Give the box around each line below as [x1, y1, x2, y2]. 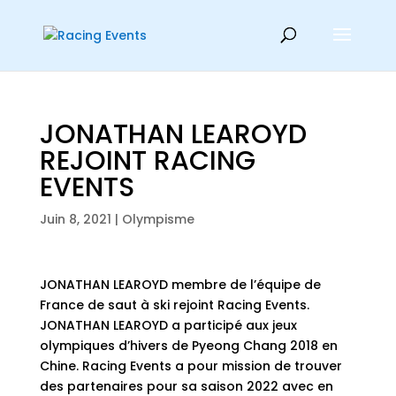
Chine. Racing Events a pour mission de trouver [39, 357, 342, 375]
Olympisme [121, 210, 194, 228]
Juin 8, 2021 [39, 210, 111, 228]
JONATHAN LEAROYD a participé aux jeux [39, 316, 297, 334]
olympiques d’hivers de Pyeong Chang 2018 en [39, 337, 338, 354]
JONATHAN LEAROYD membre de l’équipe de [39, 276, 321, 293]
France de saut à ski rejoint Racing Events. [39, 296, 309, 314]
